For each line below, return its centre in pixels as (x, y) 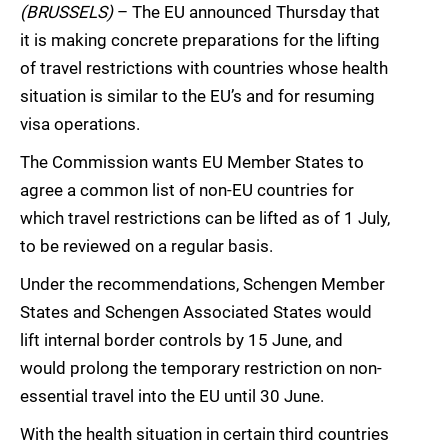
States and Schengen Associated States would (196, 312)
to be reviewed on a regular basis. (146, 246)
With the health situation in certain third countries (204, 434)
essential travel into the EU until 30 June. (172, 396)
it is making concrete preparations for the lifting (200, 40)
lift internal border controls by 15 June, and (181, 340)
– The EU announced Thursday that (248, 12)
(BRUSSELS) (68, 12)
